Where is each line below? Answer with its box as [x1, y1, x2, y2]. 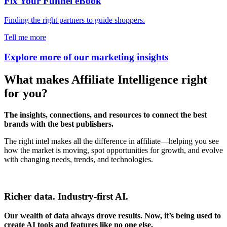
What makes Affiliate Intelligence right [4, 72, 207, 86]
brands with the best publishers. [4, 119, 113, 128]
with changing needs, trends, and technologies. [4, 155, 153, 164]
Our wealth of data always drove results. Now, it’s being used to [4, 211, 221, 220]
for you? [4, 86, 48, 100]
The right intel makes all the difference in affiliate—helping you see [4, 136, 219, 145]
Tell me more [4, 33, 46, 42]
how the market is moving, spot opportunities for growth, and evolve [4, 145, 223, 155]
